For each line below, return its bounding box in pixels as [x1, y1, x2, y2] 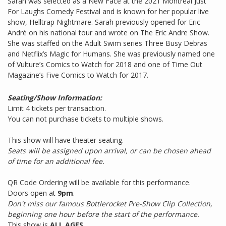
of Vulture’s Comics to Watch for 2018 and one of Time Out [8, 60, 202, 70]
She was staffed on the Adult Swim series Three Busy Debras [8, 38, 207, 48]
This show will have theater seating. [8, 135, 124, 145]
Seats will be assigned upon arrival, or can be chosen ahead [8, 146, 211, 156]
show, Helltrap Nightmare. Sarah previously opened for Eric [8, 17, 200, 27]
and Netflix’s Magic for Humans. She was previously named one [8, 49, 215, 59]
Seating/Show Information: [8, 93, 102, 103]
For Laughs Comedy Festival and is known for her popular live [8, 7, 209, 17]
